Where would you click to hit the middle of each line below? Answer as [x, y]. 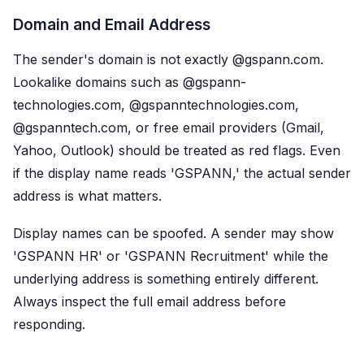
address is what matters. [87, 196]
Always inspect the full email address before [149, 301]
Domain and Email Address [112, 25]
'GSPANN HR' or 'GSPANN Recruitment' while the [171, 256]
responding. [49, 324]
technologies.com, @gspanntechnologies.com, [156, 105]
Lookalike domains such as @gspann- [130, 82]
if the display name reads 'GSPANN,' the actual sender [182, 173]
